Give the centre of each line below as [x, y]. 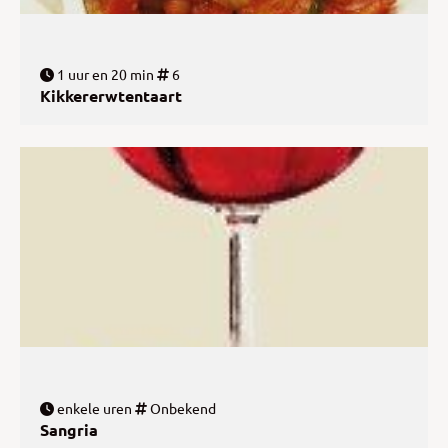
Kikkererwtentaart [111, 96]
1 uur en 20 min [104, 74]
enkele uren [93, 407]
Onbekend [181, 407]
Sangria [69, 429]
